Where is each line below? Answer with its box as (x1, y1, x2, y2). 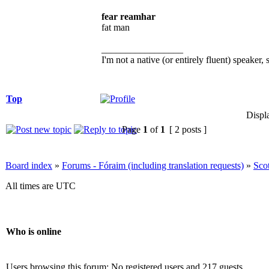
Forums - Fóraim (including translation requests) (62, 160, 244, 171)
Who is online (6, 226, 61, 237)
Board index (5, 160, 52, 171)
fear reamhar (101, 11, 156, 22)
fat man (101, 22, 130, 32)
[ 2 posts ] (167, 124, 209, 134)
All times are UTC (5, 180, 76, 191)
